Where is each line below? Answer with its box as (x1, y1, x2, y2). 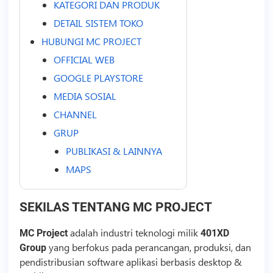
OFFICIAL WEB (53, 53, 115, 66)
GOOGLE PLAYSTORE (53, 71, 143, 85)
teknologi (135, 226, 175, 239)
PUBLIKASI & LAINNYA (65, 144, 162, 158)
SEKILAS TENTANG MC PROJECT (19, 200, 212, 215)
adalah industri (67, 226, 135, 239)
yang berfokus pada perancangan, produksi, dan (46, 241, 251, 254)
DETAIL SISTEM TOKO (53, 16, 143, 30)
